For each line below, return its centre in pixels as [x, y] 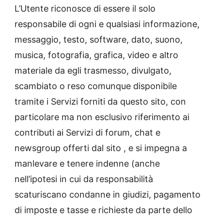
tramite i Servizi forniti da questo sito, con [100, 102]
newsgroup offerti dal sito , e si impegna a [101, 148]
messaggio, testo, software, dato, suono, [99, 40]
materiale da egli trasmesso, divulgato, [93, 71]
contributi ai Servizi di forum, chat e [87, 133]
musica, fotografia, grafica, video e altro [96, 55]
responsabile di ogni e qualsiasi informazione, [107, 24]
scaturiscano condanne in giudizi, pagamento [108, 195]
